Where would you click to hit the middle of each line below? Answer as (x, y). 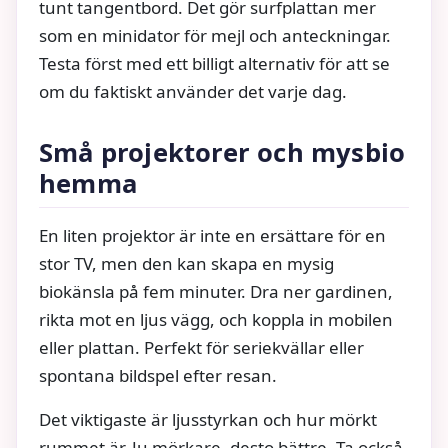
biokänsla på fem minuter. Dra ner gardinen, (216, 292)
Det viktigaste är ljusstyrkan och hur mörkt (208, 420)
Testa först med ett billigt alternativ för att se (214, 64)
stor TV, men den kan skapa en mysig (186, 264)
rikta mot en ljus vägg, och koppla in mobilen (216, 320)
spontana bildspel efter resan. (158, 376)
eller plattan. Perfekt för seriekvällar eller (201, 348)
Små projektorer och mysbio (222, 152)
